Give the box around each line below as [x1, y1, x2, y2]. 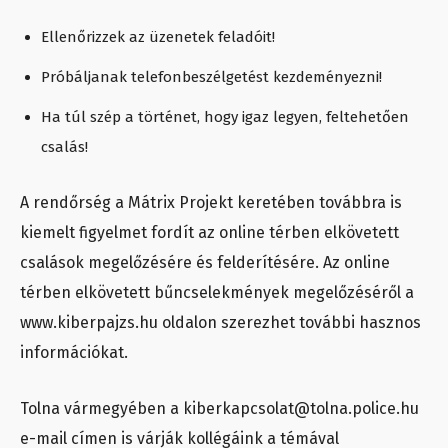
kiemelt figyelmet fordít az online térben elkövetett [20, 222, 399, 242]
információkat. [20, 342, 128, 362]
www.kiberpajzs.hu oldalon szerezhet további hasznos [20, 312, 421, 332]
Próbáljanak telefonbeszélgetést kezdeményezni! [41, 67, 382, 86]
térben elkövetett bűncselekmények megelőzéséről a [20, 282, 414, 302]
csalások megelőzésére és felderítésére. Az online [20, 252, 390, 272]
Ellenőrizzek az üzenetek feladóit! [41, 27, 275, 46]
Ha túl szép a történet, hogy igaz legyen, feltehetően [41, 107, 409, 126]
